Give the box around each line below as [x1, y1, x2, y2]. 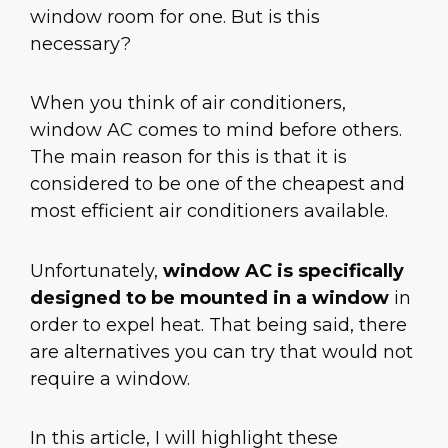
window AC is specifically [163, 259, 404, 282]
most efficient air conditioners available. [30, 200, 388, 223]
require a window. [30, 367, 190, 390]
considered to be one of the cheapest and [30, 173, 405, 196]
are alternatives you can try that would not [30, 340, 413, 363]
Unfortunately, [30, 259, 163, 282]
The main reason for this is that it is [30, 146, 347, 169]
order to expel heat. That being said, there [30, 313, 407, 336]
